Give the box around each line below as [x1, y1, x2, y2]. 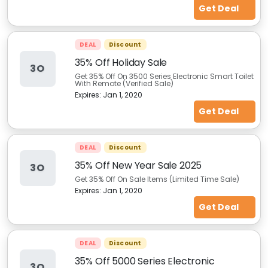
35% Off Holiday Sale [74, 56, 167, 69]
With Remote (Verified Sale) [74, 78, 173, 89]
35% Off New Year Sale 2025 [74, 159, 202, 172]
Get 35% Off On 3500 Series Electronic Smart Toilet [74, 71, 254, 81]
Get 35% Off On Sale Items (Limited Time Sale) [74, 174, 239, 184]
